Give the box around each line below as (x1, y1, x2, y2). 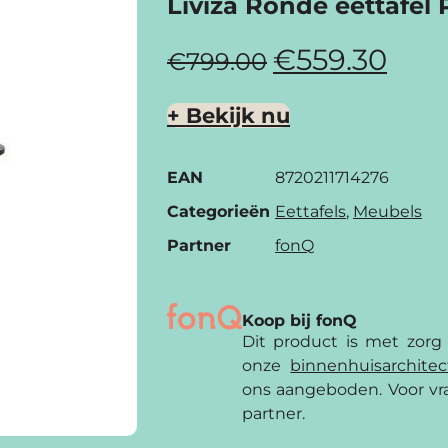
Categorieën (167, 201, 270, 221)
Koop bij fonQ (242, 310, 357, 330)
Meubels (353, 201, 422, 221)
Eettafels (275, 201, 346, 221)
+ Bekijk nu (167, 103, 290, 129)
